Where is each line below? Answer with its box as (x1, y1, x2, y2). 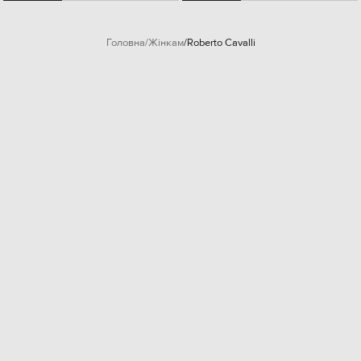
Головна (106, 35, 145, 49)
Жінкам (147, 35, 184, 49)
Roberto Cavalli (186, 35, 255, 49)
